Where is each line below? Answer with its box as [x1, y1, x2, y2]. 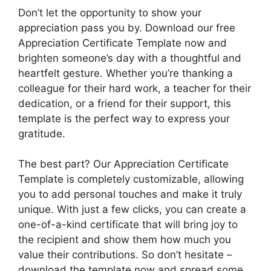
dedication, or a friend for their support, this [18, 97, 231, 109]
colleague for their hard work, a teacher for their [18, 82, 251, 94]
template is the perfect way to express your [18, 112, 230, 125]
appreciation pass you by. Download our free [18, 21, 235, 34]
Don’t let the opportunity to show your [18, 6, 201, 19]
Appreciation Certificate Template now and [18, 36, 227, 49]
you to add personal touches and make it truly [18, 188, 242, 200]
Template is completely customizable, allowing [18, 173, 244, 185]
